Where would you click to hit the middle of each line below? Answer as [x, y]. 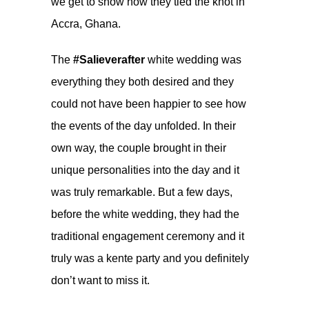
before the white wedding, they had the [145, 214]
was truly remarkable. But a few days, [142, 192]
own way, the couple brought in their [139, 148]
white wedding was [193, 59]
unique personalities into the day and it [145, 170]
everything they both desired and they [142, 81]
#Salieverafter [109, 59]
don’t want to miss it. [100, 280]
